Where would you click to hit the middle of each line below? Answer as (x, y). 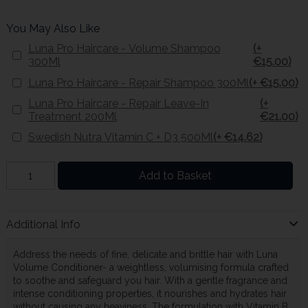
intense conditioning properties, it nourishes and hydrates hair (150, 294)
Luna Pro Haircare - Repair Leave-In (118, 103)
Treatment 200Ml (72, 116)
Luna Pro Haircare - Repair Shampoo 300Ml (138, 82)
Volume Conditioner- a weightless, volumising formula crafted (151, 268)
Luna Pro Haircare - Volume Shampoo (124, 49)
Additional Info (43, 224)
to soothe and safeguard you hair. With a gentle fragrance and (150, 281)
